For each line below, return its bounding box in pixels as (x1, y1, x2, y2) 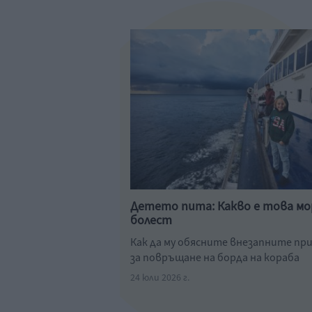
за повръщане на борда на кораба (130, 250, 299, 265)
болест (130, 212, 172, 229)
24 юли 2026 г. (130, 271, 189, 285)
